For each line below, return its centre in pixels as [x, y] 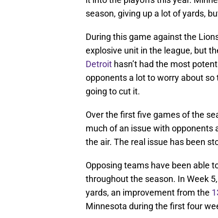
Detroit [99, 64]
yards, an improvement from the [149, 193]
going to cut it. [113, 91]
